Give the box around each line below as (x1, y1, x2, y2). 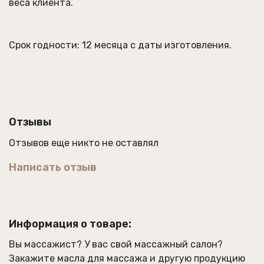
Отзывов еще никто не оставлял (9, 137, 159, 148)
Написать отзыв (9, 160, 97, 174)
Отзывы (9, 115, 51, 128)
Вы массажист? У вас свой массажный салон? (9, 239, 223, 250)
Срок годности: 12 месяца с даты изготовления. (9, 39, 232, 51)
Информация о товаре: (9, 217, 131, 230)
